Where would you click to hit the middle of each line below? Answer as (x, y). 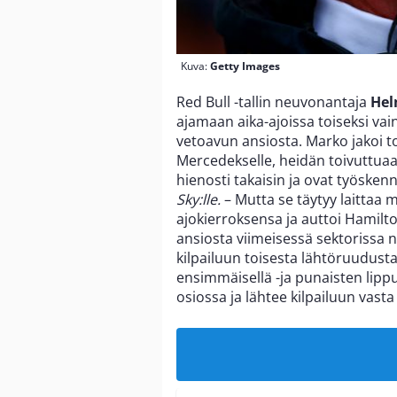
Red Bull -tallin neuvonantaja (273, 102)
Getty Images (245, 66)
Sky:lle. (198, 200)
